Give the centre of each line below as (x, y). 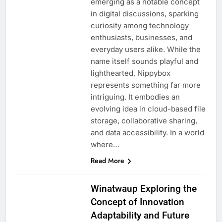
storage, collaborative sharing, (144, 120)
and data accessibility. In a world (147, 132)
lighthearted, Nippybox (130, 73)
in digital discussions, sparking (144, 13)
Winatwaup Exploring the (143, 188)
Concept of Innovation (137, 202)
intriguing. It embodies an (135, 97)
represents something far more (145, 85)
